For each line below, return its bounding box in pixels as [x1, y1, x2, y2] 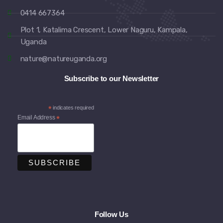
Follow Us [94, 210, 129, 219]
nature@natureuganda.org [20, 54, 107, 63]
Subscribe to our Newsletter [64, 74, 159, 83]
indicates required [51, 105, 94, 111]
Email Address [17, 114, 57, 121]
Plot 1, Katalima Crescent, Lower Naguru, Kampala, [20, 25, 188, 34]
